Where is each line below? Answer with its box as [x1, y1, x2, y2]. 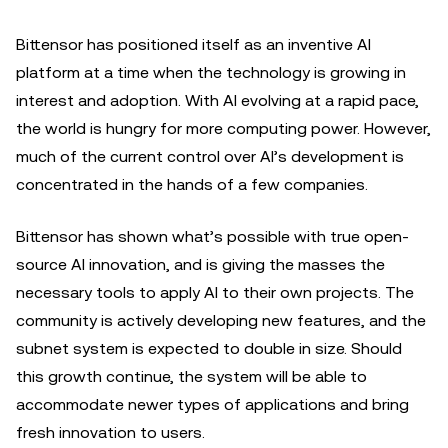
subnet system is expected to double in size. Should [16, 339, 402, 358]
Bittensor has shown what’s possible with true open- [16, 227, 409, 246]
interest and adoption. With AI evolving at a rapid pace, [16, 91, 419, 110]
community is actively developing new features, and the [16, 311, 426, 330]
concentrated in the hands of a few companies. [16, 175, 372, 194]
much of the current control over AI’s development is [16, 147, 404, 166]
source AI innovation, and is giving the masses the [16, 255, 385, 274]
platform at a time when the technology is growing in [16, 63, 406, 82]
